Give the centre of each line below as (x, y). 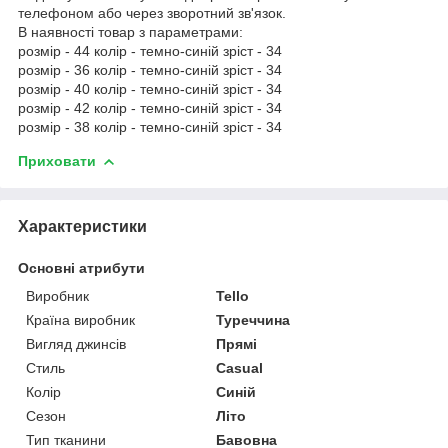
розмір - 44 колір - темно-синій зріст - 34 (150, 50)
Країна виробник (80, 319)
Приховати (57, 160)
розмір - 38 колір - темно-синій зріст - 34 (150, 126)
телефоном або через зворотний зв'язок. (152, 12)
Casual (240, 367)
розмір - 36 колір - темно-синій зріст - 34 (150, 69)
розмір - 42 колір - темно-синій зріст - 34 (150, 107)
